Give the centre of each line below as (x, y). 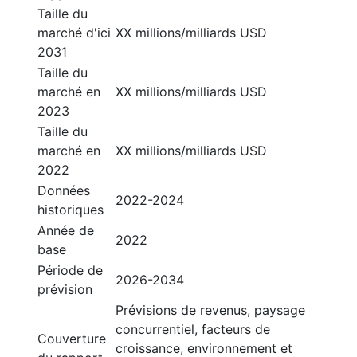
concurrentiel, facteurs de (193, 329)
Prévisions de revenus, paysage (210, 310)
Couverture (72, 339)
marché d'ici (74, 33)
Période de (70, 270)
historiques (71, 210)
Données (64, 190)
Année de (66, 230)
